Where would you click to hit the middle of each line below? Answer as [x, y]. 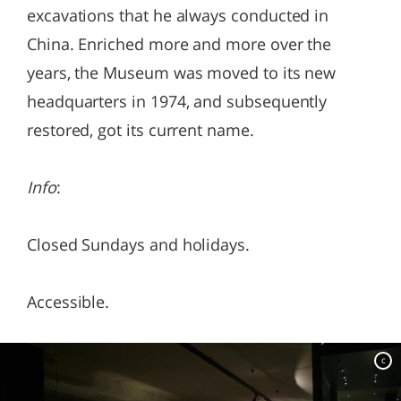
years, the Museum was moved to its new [182, 73]
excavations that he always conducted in [178, 15]
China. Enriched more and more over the [179, 44]
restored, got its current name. [141, 130]
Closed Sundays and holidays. [138, 244]
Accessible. [68, 302]
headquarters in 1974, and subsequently [177, 101]
